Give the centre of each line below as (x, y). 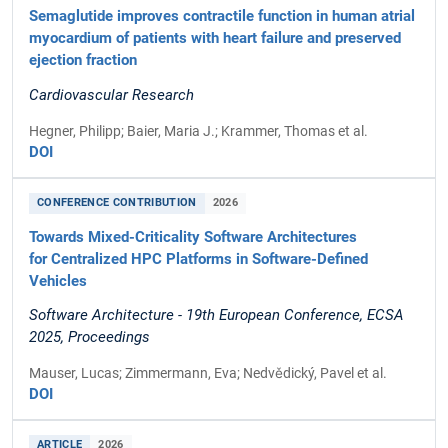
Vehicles (58, 280)
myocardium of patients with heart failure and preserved (215, 38)
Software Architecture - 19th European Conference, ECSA (216, 314)
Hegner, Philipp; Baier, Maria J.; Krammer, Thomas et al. (198, 130)
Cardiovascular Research (111, 94)
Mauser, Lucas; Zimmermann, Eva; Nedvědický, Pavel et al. (208, 373)
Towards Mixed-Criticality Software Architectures (193, 236)
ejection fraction (83, 60)
